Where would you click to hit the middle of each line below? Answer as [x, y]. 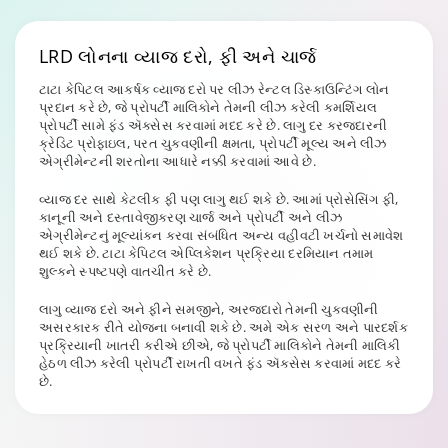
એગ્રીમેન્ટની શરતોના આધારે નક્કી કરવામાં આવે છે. [177, 161]
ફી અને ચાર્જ [267, 56]
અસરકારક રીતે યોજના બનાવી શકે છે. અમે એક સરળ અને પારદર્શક [223, 327]
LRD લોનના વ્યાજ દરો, [129, 56]
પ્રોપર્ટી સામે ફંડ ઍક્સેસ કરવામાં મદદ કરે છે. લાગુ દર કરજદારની [213, 125]
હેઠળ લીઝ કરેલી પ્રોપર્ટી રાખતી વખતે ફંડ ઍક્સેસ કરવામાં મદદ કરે [220, 363]
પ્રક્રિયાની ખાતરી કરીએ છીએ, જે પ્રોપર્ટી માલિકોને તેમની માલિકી [220, 345]
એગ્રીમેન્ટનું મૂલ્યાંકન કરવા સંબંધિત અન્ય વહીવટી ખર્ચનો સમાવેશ [221, 235]
